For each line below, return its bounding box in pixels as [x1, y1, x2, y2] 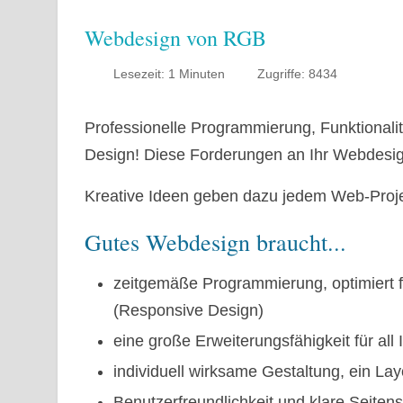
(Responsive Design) [113, 300, 264, 319]
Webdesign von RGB [85, 22, 267, 52]
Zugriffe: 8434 [257, 66, 338, 81]
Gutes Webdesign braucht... [85, 226, 347, 257]
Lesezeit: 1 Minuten [113, 66, 226, 81]
